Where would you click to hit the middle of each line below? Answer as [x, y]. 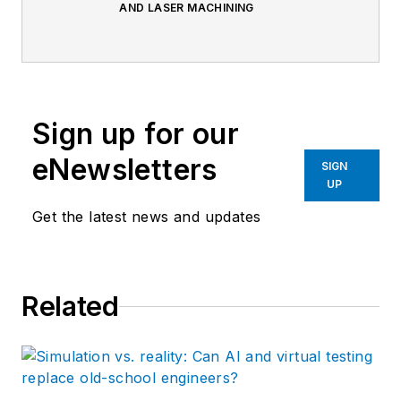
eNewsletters [125, 170]
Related [70, 307]
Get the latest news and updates [147, 217]
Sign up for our [136, 134]
